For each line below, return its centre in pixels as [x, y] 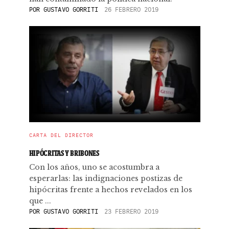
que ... [40, 201]
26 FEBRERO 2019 [131, 9]
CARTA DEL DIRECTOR [61, 135]
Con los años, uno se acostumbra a [94, 167]
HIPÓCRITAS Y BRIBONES [64, 153]
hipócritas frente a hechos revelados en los [110, 190]
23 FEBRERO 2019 [131, 211]
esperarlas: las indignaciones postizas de [106, 178]
